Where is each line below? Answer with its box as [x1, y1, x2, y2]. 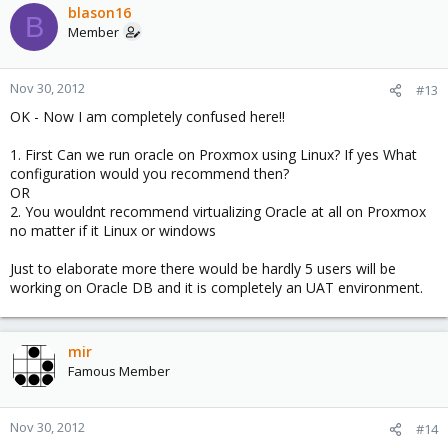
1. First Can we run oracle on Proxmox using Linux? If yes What [10, 145, 417, 165]
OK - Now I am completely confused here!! [10, 107, 285, 127]
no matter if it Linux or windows [10, 221, 216, 241]
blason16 [68, 3, 131, 23]
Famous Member [68, 362, 170, 381]
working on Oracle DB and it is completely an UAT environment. [10, 278, 423, 298]
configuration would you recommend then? [10, 164, 289, 184]
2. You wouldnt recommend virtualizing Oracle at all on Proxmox [10, 202, 426, 222]
